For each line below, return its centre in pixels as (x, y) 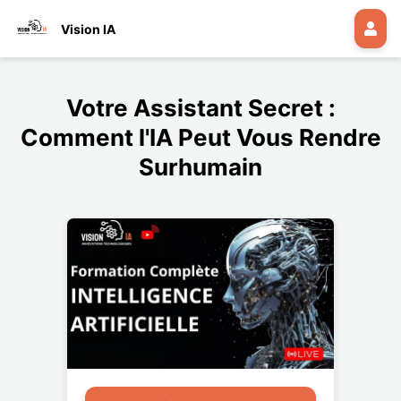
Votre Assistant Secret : (200, 108)
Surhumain (200, 167)
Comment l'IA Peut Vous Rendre (200, 137)
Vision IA (88, 29)
